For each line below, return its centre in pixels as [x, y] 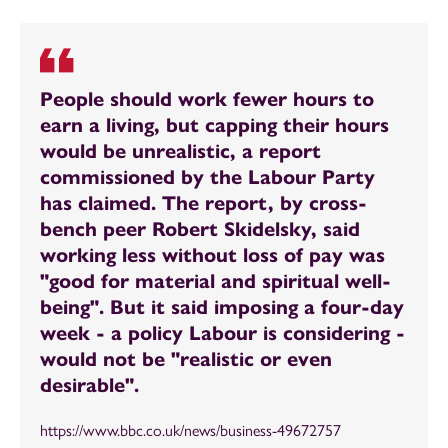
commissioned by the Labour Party [207, 177]
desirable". [89, 385]
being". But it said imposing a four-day [222, 307]
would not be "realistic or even [186, 359]
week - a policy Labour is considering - [222, 333]
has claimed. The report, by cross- [203, 203]
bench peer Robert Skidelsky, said [200, 229]
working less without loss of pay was [212, 255]
